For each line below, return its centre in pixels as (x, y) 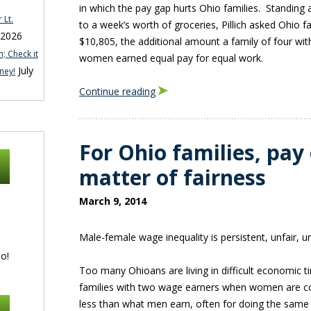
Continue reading (117, 91)
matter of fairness (173, 177)
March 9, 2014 (113, 201)
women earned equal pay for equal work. (171, 58)
